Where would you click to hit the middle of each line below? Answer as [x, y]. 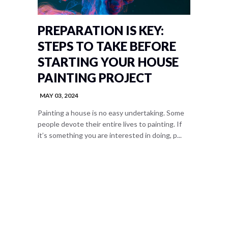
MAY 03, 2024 [59, 95]
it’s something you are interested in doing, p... [110, 135]
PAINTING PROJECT [95, 78]
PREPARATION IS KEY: [101, 30]
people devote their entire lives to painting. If [110, 124]
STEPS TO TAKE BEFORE [107, 46]
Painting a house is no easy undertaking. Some [111, 113]
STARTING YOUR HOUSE [108, 62]
